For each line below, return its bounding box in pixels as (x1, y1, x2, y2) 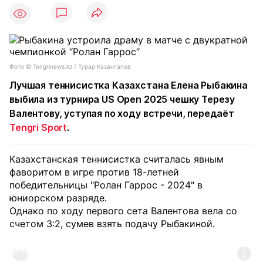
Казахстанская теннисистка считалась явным (9, 153, 224, 165)
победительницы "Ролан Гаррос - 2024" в (9, 179, 203, 191)
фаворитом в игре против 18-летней (9, 166, 179, 178)
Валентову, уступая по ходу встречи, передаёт (9, 107, 234, 119)
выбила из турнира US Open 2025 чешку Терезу (9, 93, 235, 105)
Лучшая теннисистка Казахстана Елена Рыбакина (9, 79, 248, 91)
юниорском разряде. (9, 192, 107, 204)
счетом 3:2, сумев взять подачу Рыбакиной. (9, 218, 215, 230)
